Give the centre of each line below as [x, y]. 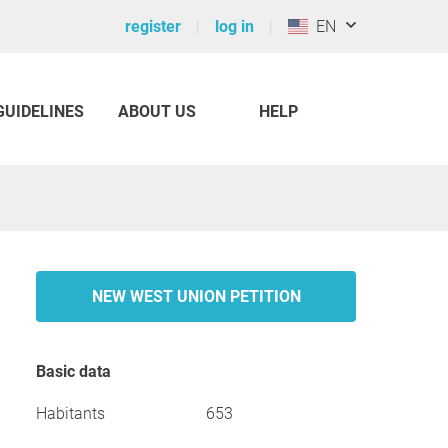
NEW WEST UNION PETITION [196, 296]
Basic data [78, 371]
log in [234, 26]
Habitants [70, 413]
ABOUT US [157, 111]
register [153, 26]
